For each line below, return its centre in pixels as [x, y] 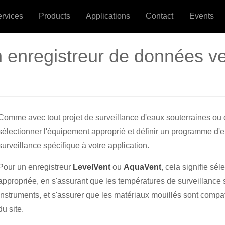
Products [55, 16]
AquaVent [142, 167]
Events [201, 16]
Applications [108, 16]
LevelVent [92, 167]
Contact [160, 16]
